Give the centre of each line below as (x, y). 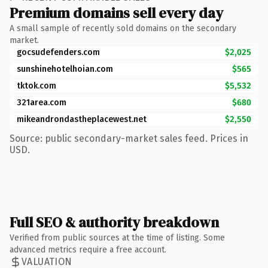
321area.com (42, 102)
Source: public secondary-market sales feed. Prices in (129, 138)
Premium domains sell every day (116, 13)
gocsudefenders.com (58, 52)
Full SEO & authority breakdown (114, 222)
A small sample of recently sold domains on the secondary (123, 28)
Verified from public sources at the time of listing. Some (117, 237)
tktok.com (36, 86)
